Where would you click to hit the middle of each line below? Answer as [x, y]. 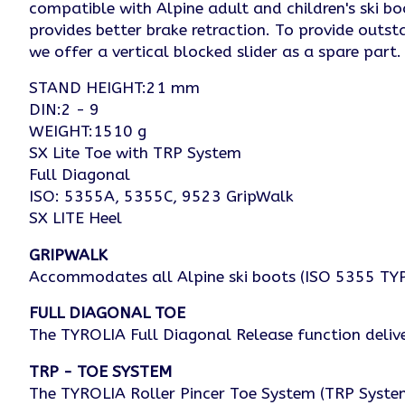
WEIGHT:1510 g [88, 132]
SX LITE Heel [75, 219]
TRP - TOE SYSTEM [100, 372]
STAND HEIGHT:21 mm [114, 89]
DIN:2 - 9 [64, 110]
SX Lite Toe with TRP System [135, 154]
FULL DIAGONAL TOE [107, 314]
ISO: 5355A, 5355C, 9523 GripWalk [161, 197]
